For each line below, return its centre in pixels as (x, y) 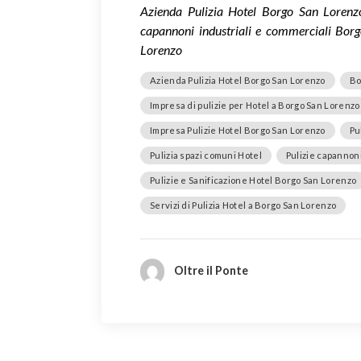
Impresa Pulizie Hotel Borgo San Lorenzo (238, 130)
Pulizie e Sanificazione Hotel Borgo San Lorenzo (253, 180)
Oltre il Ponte (211, 270)
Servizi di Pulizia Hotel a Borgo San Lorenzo (243, 205)
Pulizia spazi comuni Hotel (206, 155)
